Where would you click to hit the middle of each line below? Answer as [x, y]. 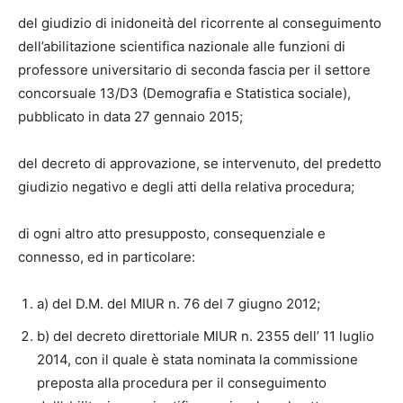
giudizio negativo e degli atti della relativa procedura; [186, 187]
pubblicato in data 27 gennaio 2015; [130, 117]
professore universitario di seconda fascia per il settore [194, 70]
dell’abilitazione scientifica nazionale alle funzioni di [182, 47]
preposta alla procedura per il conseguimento [182, 383]
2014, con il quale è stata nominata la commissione [197, 360]
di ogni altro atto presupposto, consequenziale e [172, 234]
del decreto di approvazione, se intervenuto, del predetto [200, 164]
